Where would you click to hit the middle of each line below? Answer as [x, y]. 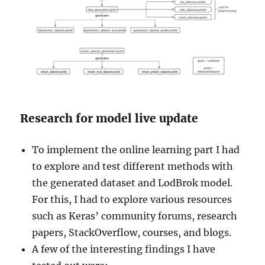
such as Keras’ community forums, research [135, 216]
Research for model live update [109, 118]
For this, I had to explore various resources [132, 199]
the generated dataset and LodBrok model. [132, 182]
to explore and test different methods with [133, 166]
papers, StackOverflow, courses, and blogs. [132, 232]
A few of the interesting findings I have [124, 249]
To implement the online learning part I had [136, 149]
